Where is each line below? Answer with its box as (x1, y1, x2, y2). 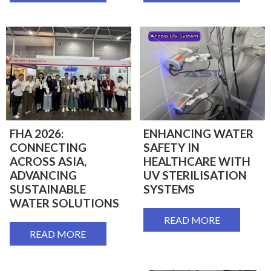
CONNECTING (9, 140, 87, 155)
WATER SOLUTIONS (9, 196, 119, 211)
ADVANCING (9, 168, 77, 183)
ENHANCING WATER (143, 126, 253, 141)
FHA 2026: (9, 126, 64, 141)
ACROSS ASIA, (9, 154, 87, 169)
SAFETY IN (143, 140, 200, 155)
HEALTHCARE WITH (143, 154, 250, 169)
